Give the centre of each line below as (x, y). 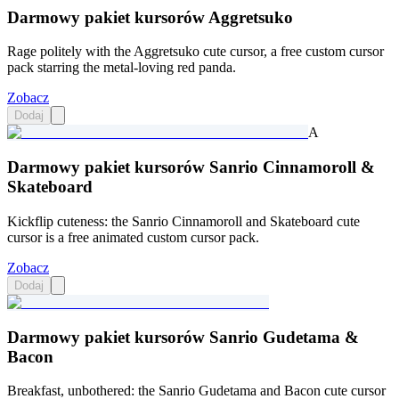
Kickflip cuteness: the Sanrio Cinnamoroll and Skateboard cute (183, 221)
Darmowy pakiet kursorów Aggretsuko (150, 17)
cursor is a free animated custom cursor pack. (133, 237)
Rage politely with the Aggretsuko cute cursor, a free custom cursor (195, 52)
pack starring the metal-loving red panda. (122, 68)
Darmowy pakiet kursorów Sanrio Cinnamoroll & (191, 167)
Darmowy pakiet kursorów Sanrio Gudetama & (183, 337)
